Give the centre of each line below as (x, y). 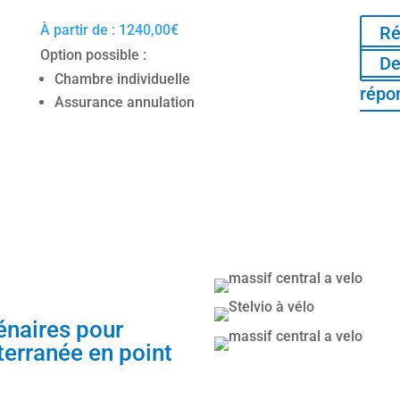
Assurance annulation (126, 103)
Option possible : (93, 55)
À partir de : (79, 30)
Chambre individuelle (122, 79)
